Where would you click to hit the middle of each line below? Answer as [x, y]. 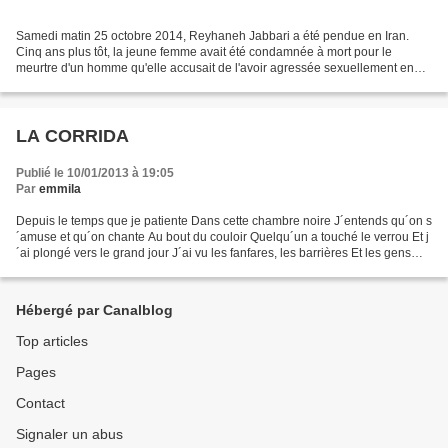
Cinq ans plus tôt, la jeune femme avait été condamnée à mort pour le [204, 52]
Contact [40, 403]
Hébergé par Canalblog [94, 310]
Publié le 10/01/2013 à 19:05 [95, 173]
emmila [60, 189]
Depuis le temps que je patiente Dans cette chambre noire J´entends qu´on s [224, 221]
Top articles [52, 341]
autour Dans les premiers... [89, 269]
